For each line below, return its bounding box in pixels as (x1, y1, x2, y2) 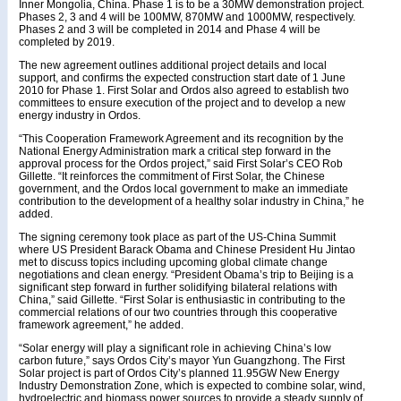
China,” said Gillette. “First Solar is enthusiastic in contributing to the (19, 294, 346, 306)
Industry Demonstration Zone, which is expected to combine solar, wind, (19, 380, 365, 392)
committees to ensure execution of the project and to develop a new (19, 97, 346, 109)
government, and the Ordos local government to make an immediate (19, 183, 348, 195)
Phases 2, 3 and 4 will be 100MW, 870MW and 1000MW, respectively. (19, 11, 355, 23)
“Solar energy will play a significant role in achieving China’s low (19, 342, 331, 354)
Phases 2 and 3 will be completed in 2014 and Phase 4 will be (19, 23, 320, 36)
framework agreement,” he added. (19, 319, 183, 331)
